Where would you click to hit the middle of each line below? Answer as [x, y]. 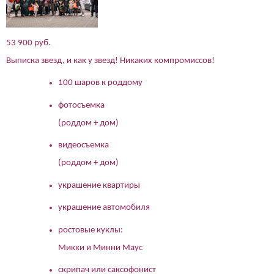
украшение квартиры [99, 185]
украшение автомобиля [104, 208]
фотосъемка [81, 105]
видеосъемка [83, 146]
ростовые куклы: [91, 230]
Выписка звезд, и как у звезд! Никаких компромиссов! [110, 61]
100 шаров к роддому [100, 83]
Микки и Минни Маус [100, 248]
